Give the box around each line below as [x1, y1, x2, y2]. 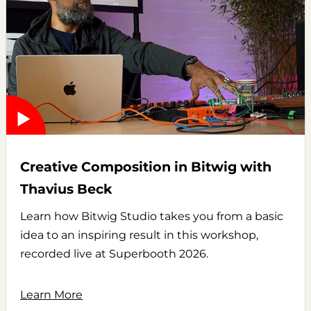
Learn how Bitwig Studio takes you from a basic [20, 210, 283, 224]
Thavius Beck [20, 180, 112, 198]
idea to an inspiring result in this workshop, [20, 228, 258, 242]
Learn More [20, 288, 83, 302]
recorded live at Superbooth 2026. [20, 247, 208, 261]
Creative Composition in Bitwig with [20, 158, 271, 176]
